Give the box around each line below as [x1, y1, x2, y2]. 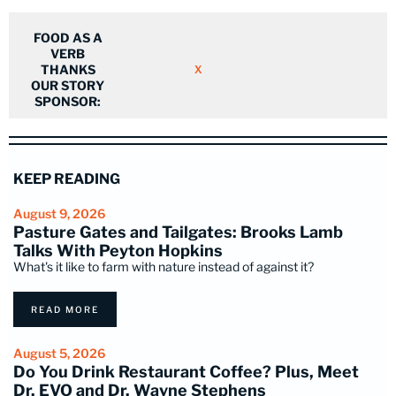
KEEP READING [13, 171, 120, 188]
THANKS [40, 62, 95, 78]
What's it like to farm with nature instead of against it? [13, 259, 314, 275]
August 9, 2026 [13, 206, 105, 222]
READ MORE [31, 304, 99, 316]
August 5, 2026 [13, 346, 105, 362]
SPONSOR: [34, 94, 102, 110]
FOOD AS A [33, 30, 103, 46]
